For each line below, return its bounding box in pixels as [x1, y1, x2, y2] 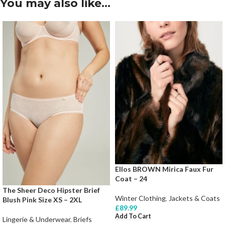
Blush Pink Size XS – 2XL [3, 195, 82, 204]
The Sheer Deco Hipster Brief [3, 186, 100, 195]
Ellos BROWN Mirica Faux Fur [115, 165, 213, 174]
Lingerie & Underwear [3, 215, 70, 224]
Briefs [73, 215, 92, 224]
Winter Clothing [115, 194, 166, 203]
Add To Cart [115, 212, 151, 220]
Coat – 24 [115, 174, 147, 183]
